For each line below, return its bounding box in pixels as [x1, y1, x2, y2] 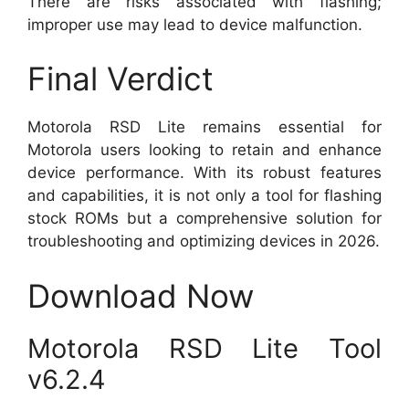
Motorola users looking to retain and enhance [27, 141, 382, 160]
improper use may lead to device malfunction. [27, 15, 362, 34]
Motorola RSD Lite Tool [27, 331, 382, 364]
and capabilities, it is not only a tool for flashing [27, 186, 382, 205]
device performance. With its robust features [27, 163, 382, 183]
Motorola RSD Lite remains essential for [27, 118, 382, 137]
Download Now [27, 276, 254, 315]
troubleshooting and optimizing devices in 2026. [27, 232, 380, 251]
